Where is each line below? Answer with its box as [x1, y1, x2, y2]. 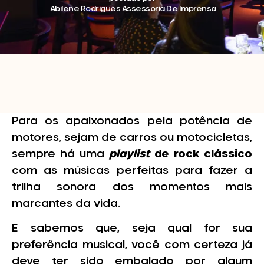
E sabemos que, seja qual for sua [12, 223, 252, 235]
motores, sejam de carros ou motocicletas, [12, 132, 252, 143]
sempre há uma [12, 148, 109, 160]
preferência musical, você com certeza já [12, 240, 252, 251]
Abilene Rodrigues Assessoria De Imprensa [49, 5, 216, 14]
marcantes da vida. [12, 198, 123, 209]
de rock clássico [154, 148, 252, 160]
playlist [109, 148, 154, 160]
